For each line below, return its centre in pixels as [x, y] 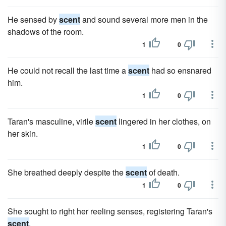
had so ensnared [180, 70]
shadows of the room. [46, 32]
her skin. [23, 133]
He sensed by [33, 19]
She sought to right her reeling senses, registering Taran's [110, 211]
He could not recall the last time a [68, 70]
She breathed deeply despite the [67, 172]
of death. [163, 172]
